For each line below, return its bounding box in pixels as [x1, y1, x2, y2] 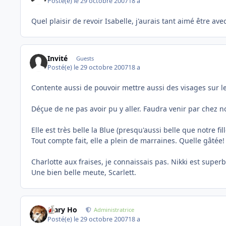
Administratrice [94, 206, 135, 214]
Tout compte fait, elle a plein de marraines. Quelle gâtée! [31, 136, 224, 146]
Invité [47, 53, 68, 63]
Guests [76, 54, 94, 62]
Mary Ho [47, 205, 78, 215]
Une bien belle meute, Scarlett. [31, 167, 136, 178]
